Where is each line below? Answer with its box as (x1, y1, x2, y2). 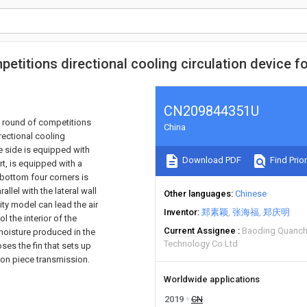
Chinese (235, 188, 267, 199)
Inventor (164, 207, 197, 217)
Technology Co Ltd (164, 238, 238, 249)
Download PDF (180, 155, 241, 166)
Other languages (164, 188, 231, 199)
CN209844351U (164, 103, 259, 119)
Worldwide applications (164, 274, 260, 284)
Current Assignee (164, 225, 236, 236)
